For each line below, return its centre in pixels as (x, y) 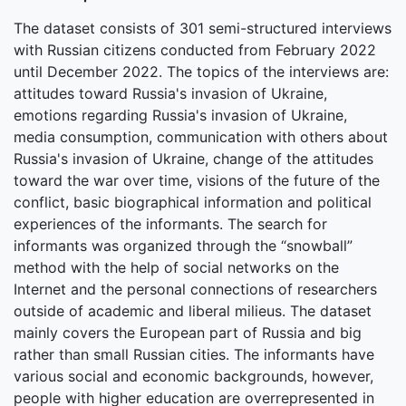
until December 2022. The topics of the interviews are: (201, 71)
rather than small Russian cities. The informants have (194, 354)
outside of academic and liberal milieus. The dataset (193, 310)
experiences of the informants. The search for (170, 223)
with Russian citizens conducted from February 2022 (195, 49)
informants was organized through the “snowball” (183, 245)
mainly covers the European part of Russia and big (188, 332)
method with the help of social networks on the (176, 267)
